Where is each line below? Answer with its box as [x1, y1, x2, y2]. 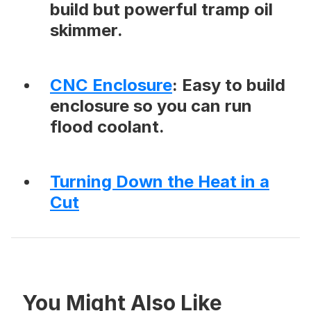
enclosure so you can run [50, 96, 252, 117]
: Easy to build [172, 75, 285, 96]
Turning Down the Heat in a [50, 171, 269, 192]
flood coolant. [50, 117, 165, 137]
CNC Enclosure [50, 75, 172, 96]
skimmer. [50, 20, 123, 41]
